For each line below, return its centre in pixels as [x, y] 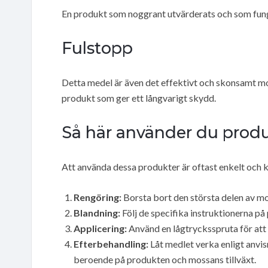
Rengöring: [98, 197]
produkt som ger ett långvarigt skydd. [139, 98]
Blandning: [97, 212]
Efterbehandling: [111, 243]
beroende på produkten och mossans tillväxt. [165, 259]
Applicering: [100, 228]
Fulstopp [97, 48]
